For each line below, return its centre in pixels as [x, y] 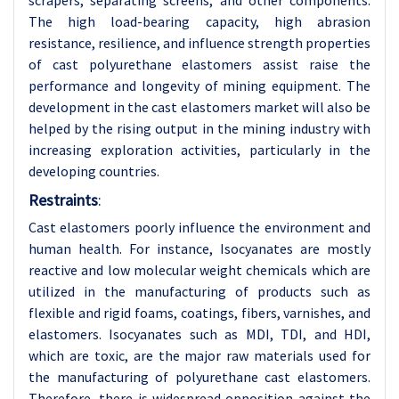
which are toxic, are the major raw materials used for [199, 355]
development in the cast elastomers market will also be [199, 107]
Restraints [63, 200]
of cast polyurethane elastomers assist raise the [199, 64]
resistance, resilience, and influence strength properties [199, 43]
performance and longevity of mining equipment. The [199, 85]
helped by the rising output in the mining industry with [199, 128]
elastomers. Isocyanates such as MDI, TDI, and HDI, [199, 334]
